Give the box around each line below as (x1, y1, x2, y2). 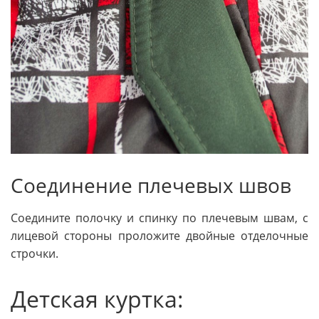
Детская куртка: (11, 283, 184, 314)
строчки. (11, 245, 58, 261)
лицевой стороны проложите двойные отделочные (11, 227, 308, 244)
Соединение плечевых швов (11, 172, 291, 199)
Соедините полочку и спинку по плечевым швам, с (11, 209, 308, 226)
